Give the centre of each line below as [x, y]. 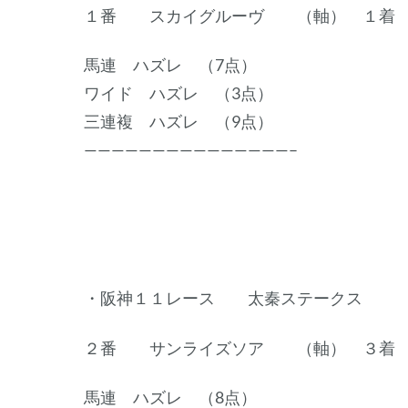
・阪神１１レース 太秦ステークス [223, 298]
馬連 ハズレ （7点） [170, 64]
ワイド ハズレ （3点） [178, 92]
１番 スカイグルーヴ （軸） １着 [240, 15]
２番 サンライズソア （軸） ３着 [240, 347]
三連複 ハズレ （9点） [178, 121]
